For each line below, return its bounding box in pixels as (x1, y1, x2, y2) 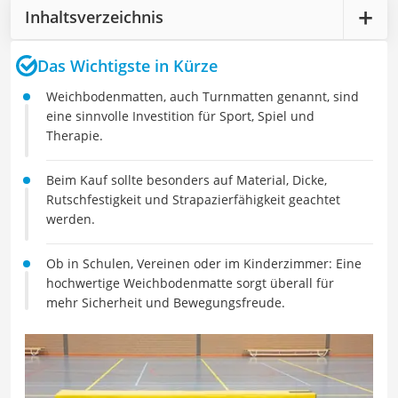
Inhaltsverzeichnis (25, 5, 163, 28)
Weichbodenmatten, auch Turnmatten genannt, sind (46, 88, 359, 105)
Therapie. (46, 127, 103, 144)
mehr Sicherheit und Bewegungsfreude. (46, 294, 285, 311)
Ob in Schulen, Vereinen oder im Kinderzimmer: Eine (46, 255, 362, 272)
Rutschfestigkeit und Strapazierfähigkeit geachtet (46, 191, 340, 208)
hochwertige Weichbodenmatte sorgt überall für (46, 275, 334, 291)
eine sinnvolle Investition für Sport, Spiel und (46, 107, 314, 124)
